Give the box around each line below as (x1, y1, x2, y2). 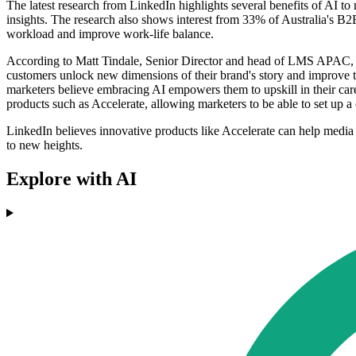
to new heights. (6, 138, 83, 153)
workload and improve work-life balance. (6, 27, 214, 41)
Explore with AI (6, 168, 137, 190)
